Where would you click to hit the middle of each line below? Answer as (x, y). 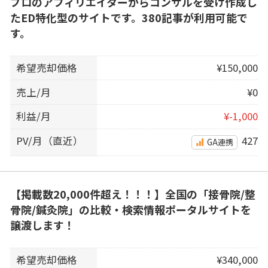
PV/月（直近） (50, 140)
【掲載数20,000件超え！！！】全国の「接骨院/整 (133, 194)
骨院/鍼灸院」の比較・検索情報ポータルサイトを (130, 210)
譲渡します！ (42, 225)
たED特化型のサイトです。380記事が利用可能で (129, 18)
